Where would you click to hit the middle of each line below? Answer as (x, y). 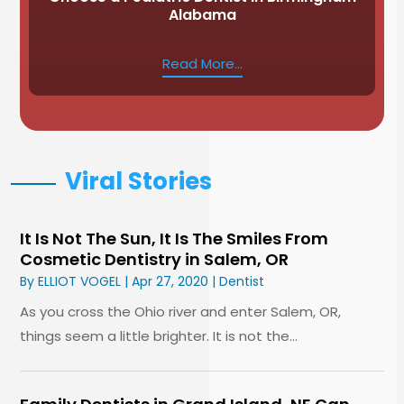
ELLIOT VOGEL (80, 281)
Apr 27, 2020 (170, 281)
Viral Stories (139, 181)
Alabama (202, 14)
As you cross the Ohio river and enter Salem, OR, (181, 311)
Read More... (202, 63)
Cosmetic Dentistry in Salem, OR (155, 259)
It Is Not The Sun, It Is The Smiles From (174, 238)
